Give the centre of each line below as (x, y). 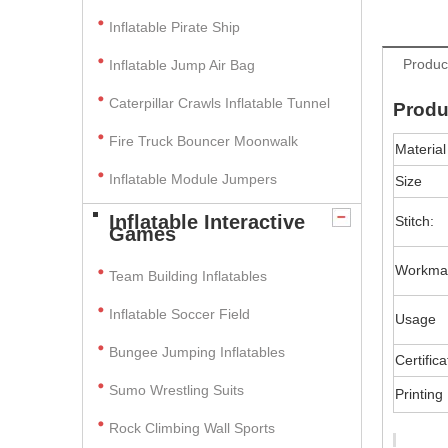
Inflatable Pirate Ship (174, 27)
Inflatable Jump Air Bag (182, 65)
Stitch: (414, 221)
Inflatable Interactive (207, 222)
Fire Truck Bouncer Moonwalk (203, 141)
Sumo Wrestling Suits (176, 390)
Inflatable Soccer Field (179, 314)
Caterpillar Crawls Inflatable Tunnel (219, 103)
